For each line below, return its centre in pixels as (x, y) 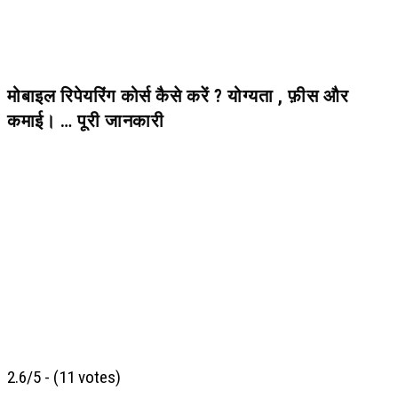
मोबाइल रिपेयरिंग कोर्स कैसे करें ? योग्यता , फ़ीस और (178, 96)
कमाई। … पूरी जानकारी (86, 121)
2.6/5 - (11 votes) (64, 377)
